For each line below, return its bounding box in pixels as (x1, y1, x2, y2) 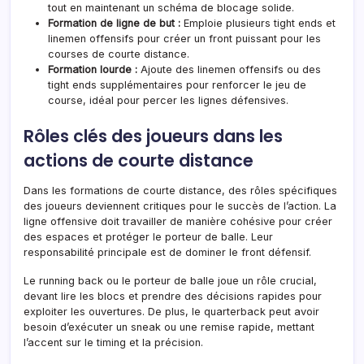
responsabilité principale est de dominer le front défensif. (24, 246, 311, 259)
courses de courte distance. (48, 48, 189, 61)
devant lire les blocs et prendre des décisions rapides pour (24, 290, 322, 303)
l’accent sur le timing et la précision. (24, 336, 203, 349)
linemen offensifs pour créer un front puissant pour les (48, 32, 321, 45)
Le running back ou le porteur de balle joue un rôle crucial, (24, 275, 317, 288)
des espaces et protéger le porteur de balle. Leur (24, 231, 273, 244)
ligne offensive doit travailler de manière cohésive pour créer (24, 215, 332, 228)
